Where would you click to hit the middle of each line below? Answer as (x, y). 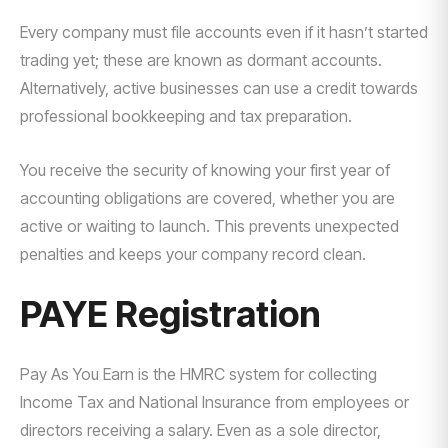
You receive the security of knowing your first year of (205, 170)
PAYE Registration (170, 314)
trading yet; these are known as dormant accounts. (201, 60)
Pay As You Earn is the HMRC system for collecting (198, 374)
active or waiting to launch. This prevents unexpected (209, 226)
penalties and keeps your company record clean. (193, 254)
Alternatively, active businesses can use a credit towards (219, 88)
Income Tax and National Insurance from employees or (214, 402)
